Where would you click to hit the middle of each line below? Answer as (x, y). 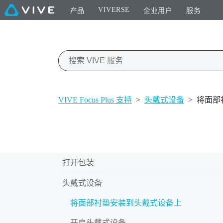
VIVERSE (114, 10)
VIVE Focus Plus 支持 (95, 100)
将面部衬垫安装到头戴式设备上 (126, 203)
